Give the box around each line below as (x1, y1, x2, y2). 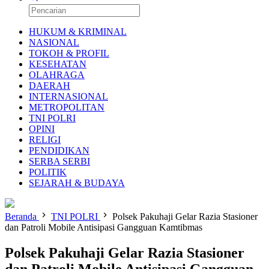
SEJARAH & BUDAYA (29, 178, 125, 188)
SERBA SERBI (29, 156, 90, 166)
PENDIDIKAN (29, 145, 89, 156)
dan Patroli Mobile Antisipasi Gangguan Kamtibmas (5, 222, 202, 232)
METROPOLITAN (29, 102, 104, 112)
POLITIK (29, 167, 67, 177)
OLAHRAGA (29, 70, 85, 80)
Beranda (5, 211, 37, 222)
